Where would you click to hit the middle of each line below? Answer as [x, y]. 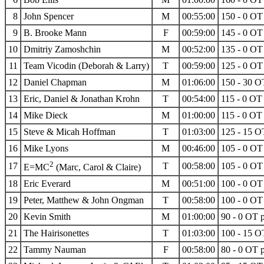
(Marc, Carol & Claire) [97, 167]
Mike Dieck [46, 115]
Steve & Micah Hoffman [70, 131]
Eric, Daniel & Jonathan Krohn [82, 98]
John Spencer [49, 16]
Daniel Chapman [55, 82]
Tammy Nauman [55, 249]
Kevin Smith [47, 216]
